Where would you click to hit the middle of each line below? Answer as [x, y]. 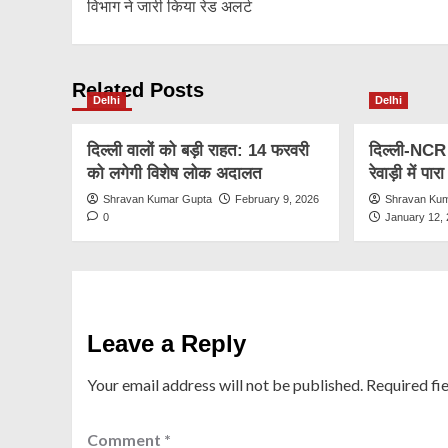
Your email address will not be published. [225, 385]
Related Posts [138, 90]
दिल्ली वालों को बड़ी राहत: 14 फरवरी [198, 151]
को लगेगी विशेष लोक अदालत [174, 174]
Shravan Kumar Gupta [157, 199]
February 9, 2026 [277, 199]
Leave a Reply [166, 344]
